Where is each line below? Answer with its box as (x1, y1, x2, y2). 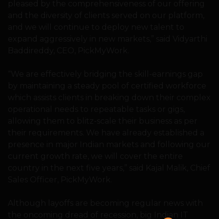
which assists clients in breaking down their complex (8, 93, 211, 103)
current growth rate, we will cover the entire (8, 152, 183, 161)
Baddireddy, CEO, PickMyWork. (8, 46, 129, 56)
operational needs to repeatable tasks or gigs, (8, 105, 185, 114)
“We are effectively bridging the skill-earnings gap (8, 69, 203, 79)
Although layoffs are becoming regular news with (8, 198, 203, 208)
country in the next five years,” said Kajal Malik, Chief (8, 163, 210, 173)
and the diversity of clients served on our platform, (8, 11, 204, 21)
